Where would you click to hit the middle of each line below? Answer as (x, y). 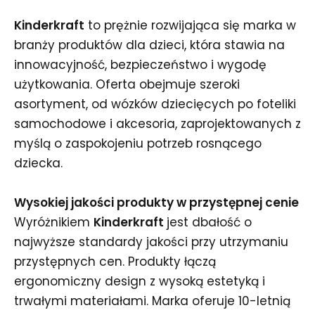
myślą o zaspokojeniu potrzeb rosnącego (138, 143)
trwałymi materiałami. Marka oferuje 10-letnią (152, 301)
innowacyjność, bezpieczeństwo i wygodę (140, 65)
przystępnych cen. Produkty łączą (115, 262)
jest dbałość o (209, 222)
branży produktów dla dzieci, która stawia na (149, 45)
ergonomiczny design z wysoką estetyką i (140, 281)
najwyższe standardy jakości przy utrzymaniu (151, 242)
